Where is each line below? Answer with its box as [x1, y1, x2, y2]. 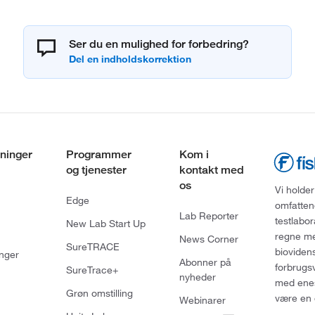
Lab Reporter [179, 210, 238, 223]
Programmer [65, 148, 131, 162]
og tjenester [65, 163, 127, 177]
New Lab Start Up [65, 217, 146, 231]
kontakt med [179, 163, 244, 177]
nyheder [179, 271, 216, 284]
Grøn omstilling [65, 287, 133, 300]
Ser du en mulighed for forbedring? [69, 37, 249, 51]
